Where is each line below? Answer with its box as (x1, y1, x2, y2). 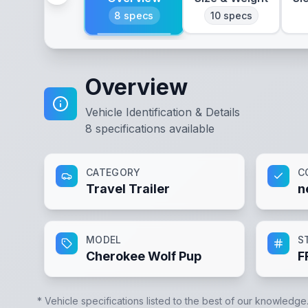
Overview (85, 74, 188, 100)
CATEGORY (86, 166, 141, 178)
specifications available (92, 122, 214, 135)
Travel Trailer (86, 181, 170, 196)
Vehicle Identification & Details (85, 105, 240, 119)
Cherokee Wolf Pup (86, 249, 201, 263)
